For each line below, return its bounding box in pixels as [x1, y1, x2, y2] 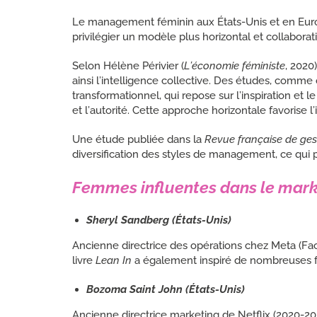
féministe [242, 59, 285, 72]
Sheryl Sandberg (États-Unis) [86, 213, 231, 226]
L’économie [184, 59, 239, 72]
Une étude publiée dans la [72, 132, 204, 146]
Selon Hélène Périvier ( [72, 59, 184, 72]
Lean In [96, 253, 132, 267]
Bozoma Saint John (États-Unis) [86, 282, 245, 296]
